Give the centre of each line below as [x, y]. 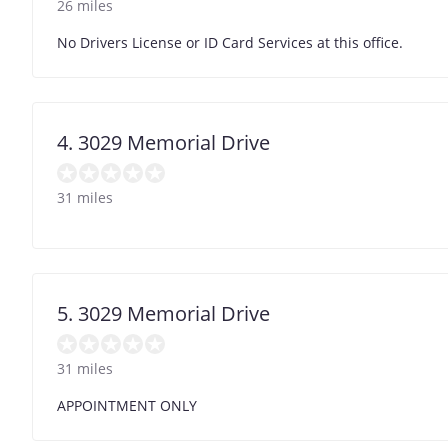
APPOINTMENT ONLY [127, 405]
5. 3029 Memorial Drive [163, 313]
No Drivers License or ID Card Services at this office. [230, 42]
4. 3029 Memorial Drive [163, 142]
